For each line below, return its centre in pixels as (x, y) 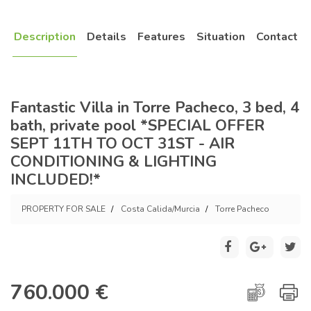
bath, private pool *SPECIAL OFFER (137, 126)
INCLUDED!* (56, 180)
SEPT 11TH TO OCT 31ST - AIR (123, 144)
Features (161, 37)
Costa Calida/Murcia (160, 209)
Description (44, 37)
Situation (220, 37)
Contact (277, 37)
